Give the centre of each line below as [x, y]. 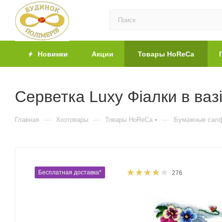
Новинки [52, 54]
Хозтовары [72, 120]
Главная [27, 120]
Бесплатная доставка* [70, 172]
